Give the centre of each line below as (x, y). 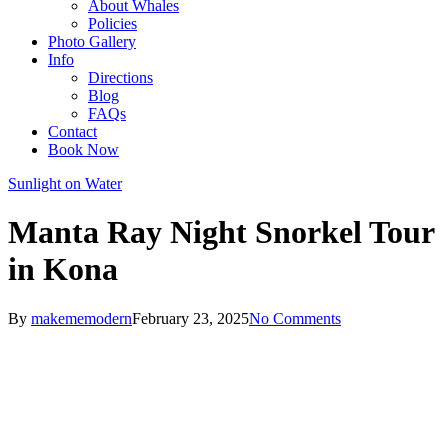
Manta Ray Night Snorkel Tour (221, 232)
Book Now (83, 149)
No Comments (295, 318)
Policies (112, 23)
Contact (72, 131)
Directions (120, 77)
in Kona (63, 269)
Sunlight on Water (65, 183)
